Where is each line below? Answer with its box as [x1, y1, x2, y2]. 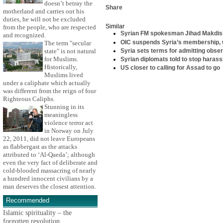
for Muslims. [44, 55, 78, 63]
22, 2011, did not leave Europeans [3, 135, 95, 143]
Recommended [6, 196, 49, 204]
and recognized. [3, 31, 46, 39]
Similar [106, 23, 124, 30]
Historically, [44, 63, 77, 71]
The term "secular [44, 39, 91, 47]
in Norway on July [44, 127, 94, 135]
